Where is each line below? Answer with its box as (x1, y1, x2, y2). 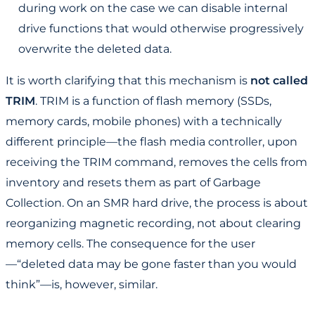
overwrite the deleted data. (18, 42, 172, 56)
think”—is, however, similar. (6, 278, 157, 292)
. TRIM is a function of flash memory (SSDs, (35, 94, 271, 108)
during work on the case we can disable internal (18, 1, 288, 15)
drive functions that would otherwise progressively (18, 22, 304, 36)
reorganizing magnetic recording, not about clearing (6, 217, 301, 231)
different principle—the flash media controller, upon (6, 135, 297, 149)
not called (250, 74, 308, 88)
